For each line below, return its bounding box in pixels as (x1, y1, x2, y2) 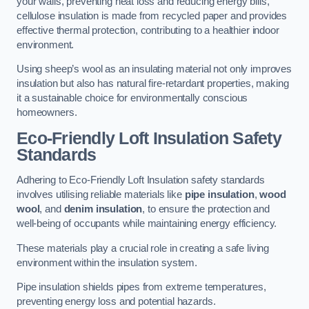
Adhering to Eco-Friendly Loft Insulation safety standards (17, 175, 265, 186)
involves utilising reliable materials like (17, 189, 185, 201)
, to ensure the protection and (142, 203, 270, 215)
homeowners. (17, 107, 77, 119)
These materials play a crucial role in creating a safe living (17, 242, 270, 254)
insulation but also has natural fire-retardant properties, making (17, 78, 289, 90)
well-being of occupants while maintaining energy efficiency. (17, 218, 277, 230)
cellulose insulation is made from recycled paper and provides (17, 10, 288, 21)
